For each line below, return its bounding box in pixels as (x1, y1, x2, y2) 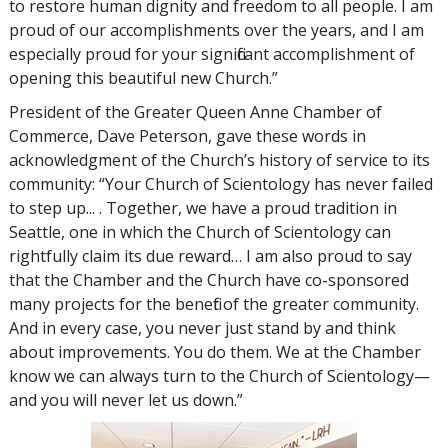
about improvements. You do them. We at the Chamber (9, 341, 421, 364)
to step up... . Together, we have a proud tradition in (9, 197, 397, 220)
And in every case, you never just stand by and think (9, 317, 396, 340)
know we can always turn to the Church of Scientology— (9, 365, 430, 388)
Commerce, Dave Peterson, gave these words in (9, 125, 366, 148)
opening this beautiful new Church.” (9, 67, 278, 90)
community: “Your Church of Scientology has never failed (9, 173, 433, 196)
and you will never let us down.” (9, 389, 243, 412)
